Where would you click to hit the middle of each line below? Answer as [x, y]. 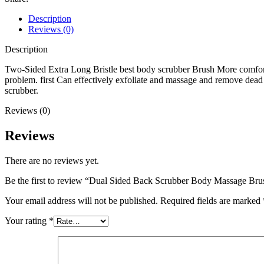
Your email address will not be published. [81, 200]
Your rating [27, 220]
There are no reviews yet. [52, 160]
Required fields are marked [212, 200]
